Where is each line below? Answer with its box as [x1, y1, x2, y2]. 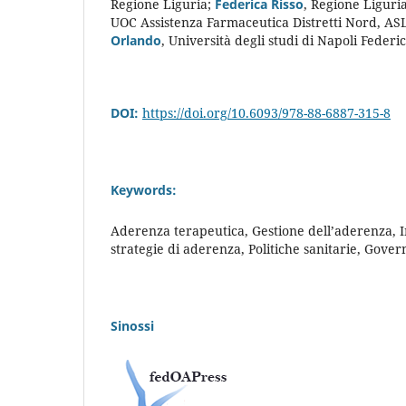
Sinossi [111, 316, 154, 334]
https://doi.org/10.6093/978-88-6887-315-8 [142, 103, 391, 121]
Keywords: [111, 180, 177, 198]
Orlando [111, 31, 161, 49]
